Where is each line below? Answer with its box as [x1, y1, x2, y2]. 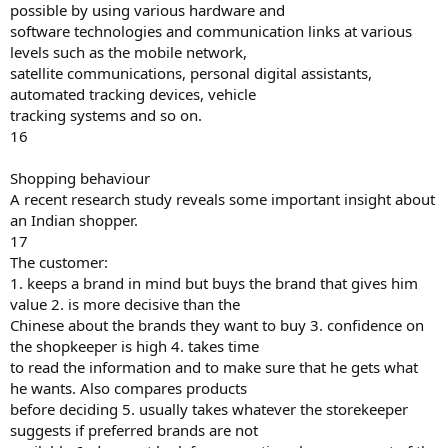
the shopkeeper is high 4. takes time [10, 336, 259, 356]
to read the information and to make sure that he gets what [10, 357, 418, 377]
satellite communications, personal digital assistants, [10, 63, 372, 83]
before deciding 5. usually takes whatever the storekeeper [10, 399, 408, 419]
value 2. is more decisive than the [10, 294, 240, 314]
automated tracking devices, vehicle [10, 84, 256, 104]
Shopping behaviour [10, 168, 150, 188]
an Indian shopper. [10, 210, 138, 230]
